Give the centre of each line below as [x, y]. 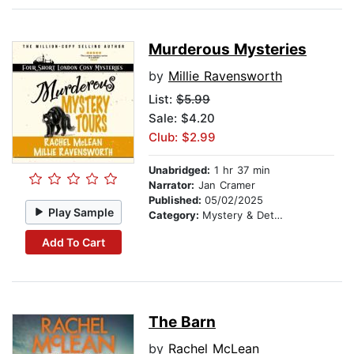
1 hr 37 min [240, 170]
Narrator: [171, 185]
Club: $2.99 [182, 137]
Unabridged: [179, 170]
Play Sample [81, 212]
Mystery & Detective [238, 215]
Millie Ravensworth [225, 76]
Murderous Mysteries [228, 50]
